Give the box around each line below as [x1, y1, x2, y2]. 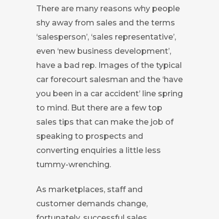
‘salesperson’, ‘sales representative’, [36, 32, 176, 42]
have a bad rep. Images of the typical [36, 60, 182, 70]
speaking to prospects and [36, 131, 143, 141]
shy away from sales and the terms [36, 18, 175, 27]
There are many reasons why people [36, 3, 180, 13]
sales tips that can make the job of [36, 117, 174, 127]
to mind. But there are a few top [36, 103, 162, 112]
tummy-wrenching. [36, 159, 111, 169]
